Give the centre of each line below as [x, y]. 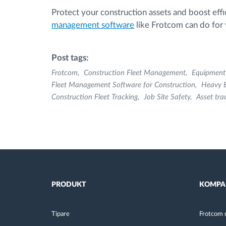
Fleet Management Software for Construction [123, 85]
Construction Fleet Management [135, 73]
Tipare [61, 214]
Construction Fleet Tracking [95, 97]
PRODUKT [69, 185]
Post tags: [70, 58]
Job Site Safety [167, 97]
